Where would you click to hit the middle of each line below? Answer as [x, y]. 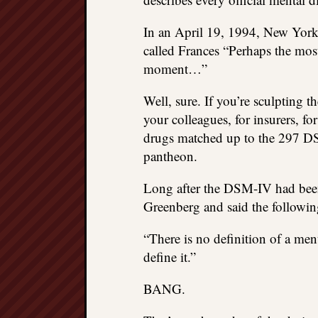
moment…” [175, 68]
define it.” [170, 257]
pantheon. [170, 156]
